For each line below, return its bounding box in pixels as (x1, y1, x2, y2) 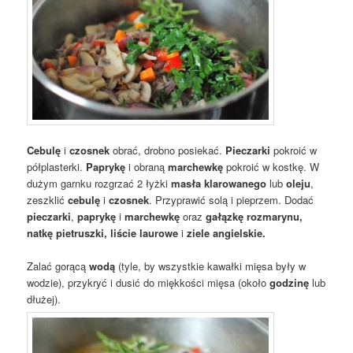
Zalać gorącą (27, 258, 90, 274)
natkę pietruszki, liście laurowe (27, 225, 179, 241)
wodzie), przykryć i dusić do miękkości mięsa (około (27, 275, 267, 291)
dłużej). (27, 292, 61, 307)
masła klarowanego (171, 176, 267, 191)
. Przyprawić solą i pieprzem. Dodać (149, 192, 314, 208)
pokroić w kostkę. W (223, 159, 320, 175)
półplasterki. (27, 159, 87, 175)
